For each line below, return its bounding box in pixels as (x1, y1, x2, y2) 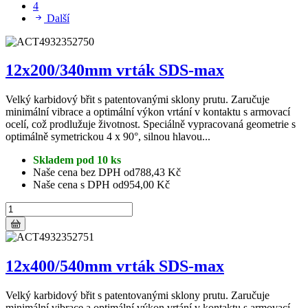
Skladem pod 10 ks (33, 154, 121, 166)
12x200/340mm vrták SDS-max (5, 61, 224, 80)
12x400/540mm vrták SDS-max (5, 257, 224, 276)
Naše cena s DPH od (33, 179, 124, 191)
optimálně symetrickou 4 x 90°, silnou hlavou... (5, 131, 210, 143)
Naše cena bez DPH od (33, 166, 135, 179)
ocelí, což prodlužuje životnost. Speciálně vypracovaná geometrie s (5, 118, 296, 131)
